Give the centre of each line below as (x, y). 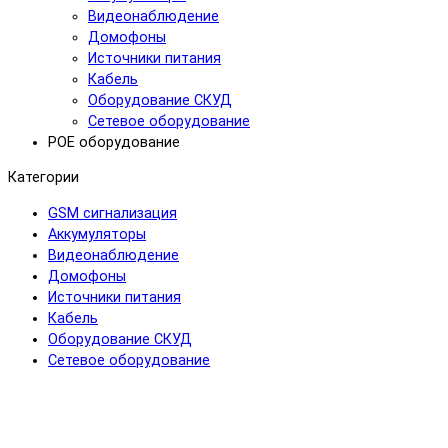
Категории (43, 178)
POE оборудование (114, 142)
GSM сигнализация (112, 213)
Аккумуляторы (97, 234)
